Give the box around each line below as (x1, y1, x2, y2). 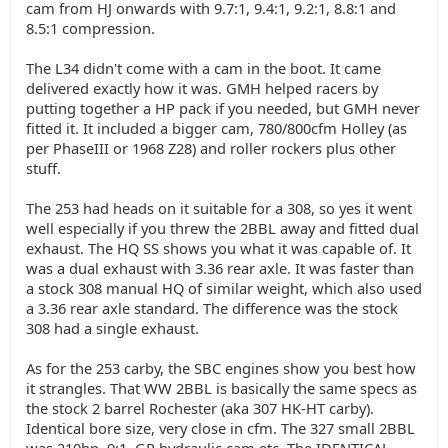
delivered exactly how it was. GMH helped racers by (26, 78, 378, 98)
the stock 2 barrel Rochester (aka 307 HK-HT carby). (26, 398, 374, 418)
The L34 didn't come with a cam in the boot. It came (26, 58, 381, 78)
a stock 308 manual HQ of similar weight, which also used (26, 278, 422, 298)
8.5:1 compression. (26, 18, 155, 38)
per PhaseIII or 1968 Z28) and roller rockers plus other (26, 138, 396, 158)
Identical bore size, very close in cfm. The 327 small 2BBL (26, 418, 415, 438)
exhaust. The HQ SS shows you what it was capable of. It (26, 238, 411, 258)
